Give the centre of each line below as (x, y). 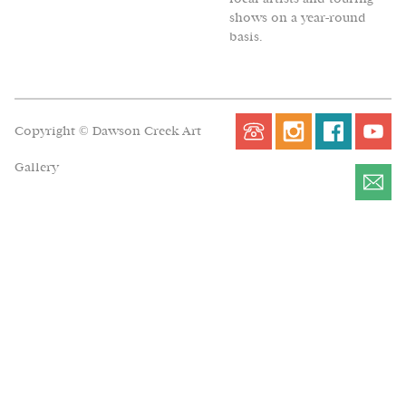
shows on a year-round (297, 17)
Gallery (36, 167)
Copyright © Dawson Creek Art (108, 130)
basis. (245, 36)
